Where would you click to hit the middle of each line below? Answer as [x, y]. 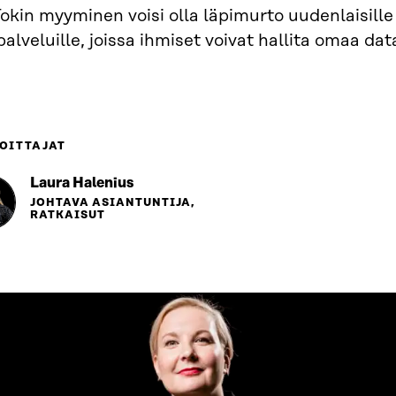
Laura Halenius [82, 183]
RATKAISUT [68, 215]
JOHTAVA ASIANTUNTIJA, [113, 203]
